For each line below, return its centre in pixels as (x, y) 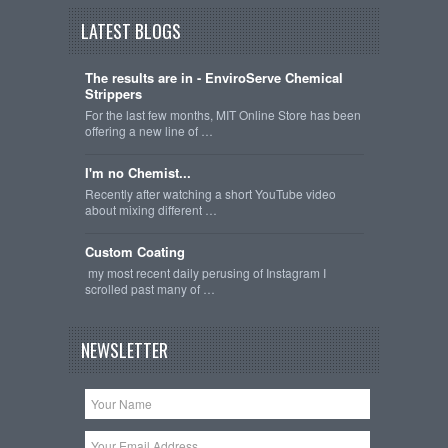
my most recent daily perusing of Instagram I (205, 272)
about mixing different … (150, 209)
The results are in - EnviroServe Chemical (213, 77)
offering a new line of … (148, 130)
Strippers (113, 93)
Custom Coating (134, 251)
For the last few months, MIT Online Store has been (222, 114)
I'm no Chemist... (137, 172)
